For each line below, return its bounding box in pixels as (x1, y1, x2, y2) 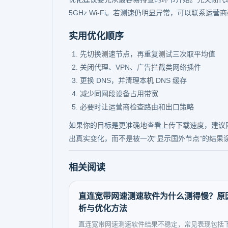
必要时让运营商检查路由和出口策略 (80, 103, 194, 111)
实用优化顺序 (69, 31, 124, 41)
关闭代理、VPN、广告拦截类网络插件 (80, 63, 201, 71)
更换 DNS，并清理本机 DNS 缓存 (80, 76, 187, 84)
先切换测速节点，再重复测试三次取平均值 (80, 50, 215, 58)
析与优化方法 (78, 204, 127, 213)
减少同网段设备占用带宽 (80, 90, 158, 98)
